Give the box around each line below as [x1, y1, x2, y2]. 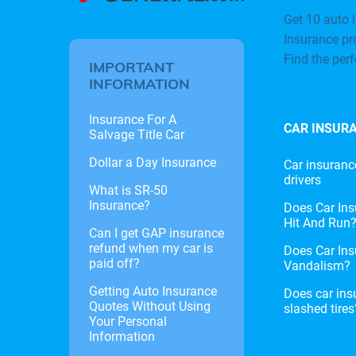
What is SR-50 [89, 182, 168, 198]
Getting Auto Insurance [89, 283, 217, 299]
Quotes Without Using [89, 298, 211, 314]
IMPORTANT [89, 57, 174, 76]
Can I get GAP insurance [89, 225, 224, 241]
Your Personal [89, 313, 167, 329]
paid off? [89, 255, 140, 271]
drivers [284, 172, 321, 188]
